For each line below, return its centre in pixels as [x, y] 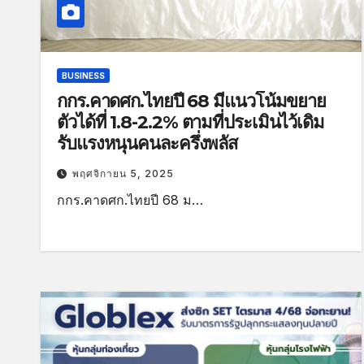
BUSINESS [83, 75]
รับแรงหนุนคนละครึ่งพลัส [147, 143]
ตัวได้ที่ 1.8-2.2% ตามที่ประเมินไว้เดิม [191, 122]
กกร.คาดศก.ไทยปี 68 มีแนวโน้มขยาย [192, 101]
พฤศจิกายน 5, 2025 [123, 173]
